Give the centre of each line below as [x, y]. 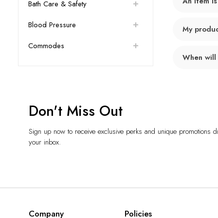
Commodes [46, 46]
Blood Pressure [52, 25]
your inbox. [45, 142]
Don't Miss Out [76, 111]
